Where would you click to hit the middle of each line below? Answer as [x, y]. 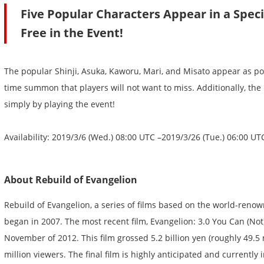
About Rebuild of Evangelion [71, 180]
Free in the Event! [72, 33]
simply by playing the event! [60, 104]
